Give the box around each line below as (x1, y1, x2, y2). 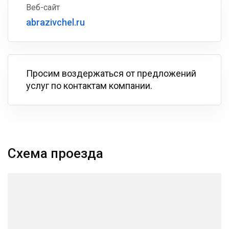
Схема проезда (8, 146, 103, 161)
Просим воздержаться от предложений (26, 68, 196, 79)
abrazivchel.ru (26, 17, 85, 28)
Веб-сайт (26, 3, 60, 12)
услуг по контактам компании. (26, 80, 152, 91)
